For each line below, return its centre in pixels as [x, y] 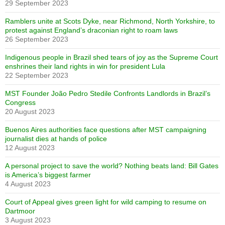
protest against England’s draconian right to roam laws [91, 30]
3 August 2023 [28, 220]
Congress [20, 102]
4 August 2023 [28, 184]
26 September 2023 [37, 39]
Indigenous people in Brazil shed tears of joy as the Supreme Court [111, 57]
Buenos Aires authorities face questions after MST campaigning [106, 129]
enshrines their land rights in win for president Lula [85, 66]
